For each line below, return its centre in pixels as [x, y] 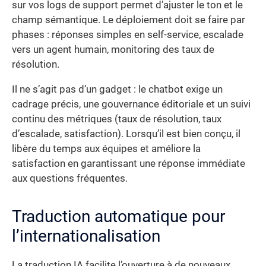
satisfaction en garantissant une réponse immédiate [129, 163]
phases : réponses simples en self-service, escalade [128, 35]
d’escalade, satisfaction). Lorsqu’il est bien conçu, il [126, 134]
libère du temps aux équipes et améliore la [106, 148]
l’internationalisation [86, 236]
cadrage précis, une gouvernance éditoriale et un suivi [131, 104]
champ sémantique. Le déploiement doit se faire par [129, 20]
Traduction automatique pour [118, 216]
